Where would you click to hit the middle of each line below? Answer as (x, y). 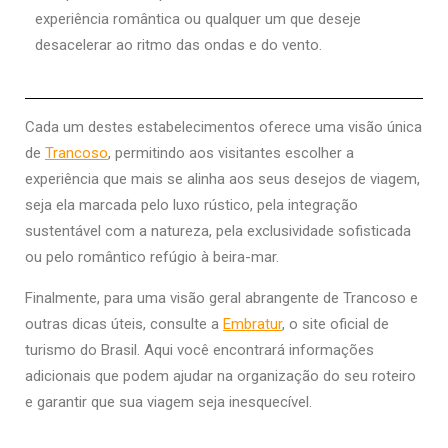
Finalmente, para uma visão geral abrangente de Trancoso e (221, 298)
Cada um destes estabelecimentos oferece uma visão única (223, 127)
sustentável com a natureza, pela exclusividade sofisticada (218, 231)
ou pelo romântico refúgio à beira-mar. (152, 257)
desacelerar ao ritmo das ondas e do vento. (178, 45)
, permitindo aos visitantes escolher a (231, 153)
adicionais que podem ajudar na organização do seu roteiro (220, 376)
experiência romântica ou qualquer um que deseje (198, 19)
